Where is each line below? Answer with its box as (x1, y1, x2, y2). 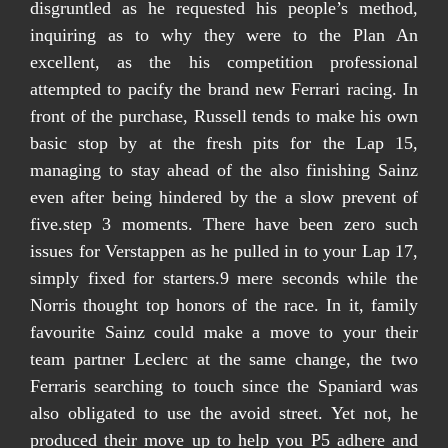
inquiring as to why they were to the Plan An (30, 25, 418, 45)
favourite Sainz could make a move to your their (30, 322, 418, 342)
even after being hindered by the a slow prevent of (30, 187, 418, 207)
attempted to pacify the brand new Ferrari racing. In (30, 79, 418, 99)
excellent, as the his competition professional (30, 52, 418, 72)
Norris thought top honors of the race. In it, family (30, 295, 418, 315)
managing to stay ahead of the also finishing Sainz (30, 160, 418, 180)
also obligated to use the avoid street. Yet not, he (30, 403, 418, 423)
